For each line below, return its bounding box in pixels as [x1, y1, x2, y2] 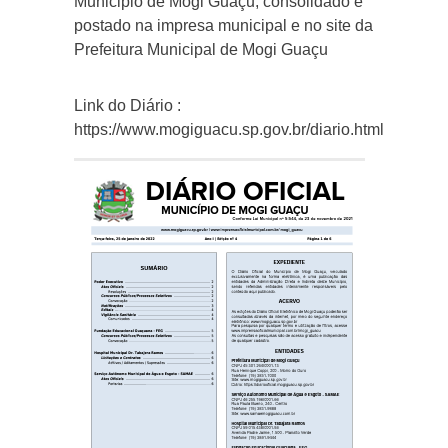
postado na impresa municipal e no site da [74, 17, 373, 34]
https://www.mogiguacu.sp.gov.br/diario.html [74, 121, 384, 138]
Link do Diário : [74, 97, 181, 114]
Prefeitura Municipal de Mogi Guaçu [74, 41, 328, 58]
